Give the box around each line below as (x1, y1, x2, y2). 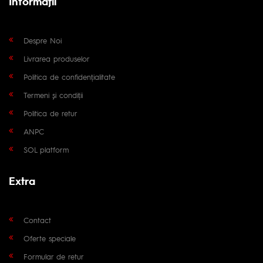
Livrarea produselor (23, 53, 90, 63)
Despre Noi (23, 35, 62, 45)
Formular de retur (23, 251, 84, 261)
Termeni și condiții (23, 89, 83, 100)
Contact (23, 214, 51, 225)
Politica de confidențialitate (23, 71, 115, 82)
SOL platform (23, 144, 69, 154)
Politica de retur (23, 107, 77, 118)
